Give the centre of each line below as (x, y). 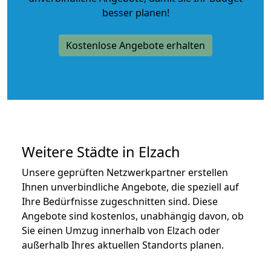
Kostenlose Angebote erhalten (135, 45)
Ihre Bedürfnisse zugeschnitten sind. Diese (120, 201)
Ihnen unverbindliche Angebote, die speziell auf (130, 187)
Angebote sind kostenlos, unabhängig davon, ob (133, 216)
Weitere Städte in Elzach (101, 152)
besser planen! (135, 12)
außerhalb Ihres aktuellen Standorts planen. (123, 245)
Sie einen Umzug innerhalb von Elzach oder (121, 230)
